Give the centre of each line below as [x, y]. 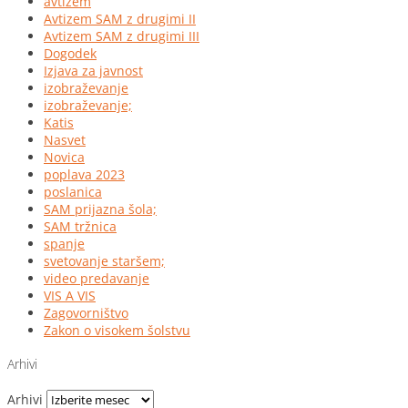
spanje [64, 243]
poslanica [73, 191]
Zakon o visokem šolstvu [117, 330]
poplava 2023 [84, 174]
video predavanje [97, 278]
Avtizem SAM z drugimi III [122, 36]
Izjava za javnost [93, 70]
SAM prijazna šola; [100, 209]
